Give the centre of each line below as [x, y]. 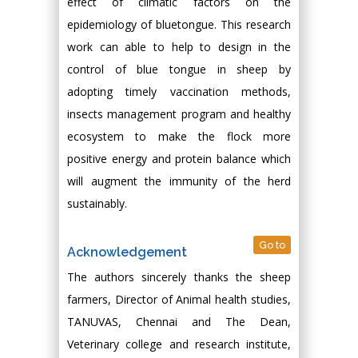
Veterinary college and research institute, [179, 344]
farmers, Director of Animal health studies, [179, 299]
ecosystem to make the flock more [179, 136]
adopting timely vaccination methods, [179, 91]
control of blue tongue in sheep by [179, 69]
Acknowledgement [127, 252]
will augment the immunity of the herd [179, 181]
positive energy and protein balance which [179, 158]
